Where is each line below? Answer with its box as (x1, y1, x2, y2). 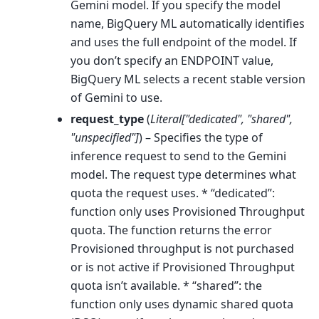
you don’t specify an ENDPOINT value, (70, 52, 273, 68)
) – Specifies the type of (139, 129, 263, 145)
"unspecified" (70, 129, 135, 145)
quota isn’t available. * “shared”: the (70, 277, 262, 293)
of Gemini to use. (70, 89, 162, 105)
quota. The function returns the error (70, 221, 272, 238)
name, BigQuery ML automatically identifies (70, 15, 305, 31)
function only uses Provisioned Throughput (70, 203, 305, 219)
